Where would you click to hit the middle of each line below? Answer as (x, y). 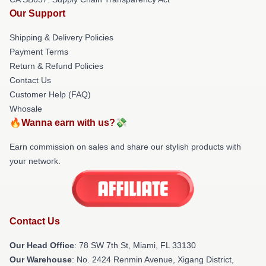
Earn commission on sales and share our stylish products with (125, 147)
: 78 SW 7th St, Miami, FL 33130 (135, 245)
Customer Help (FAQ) (50, 94)
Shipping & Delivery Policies (61, 37)
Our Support (37, 13)
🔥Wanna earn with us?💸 (68, 123)
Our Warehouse (41, 259)
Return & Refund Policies (56, 66)
